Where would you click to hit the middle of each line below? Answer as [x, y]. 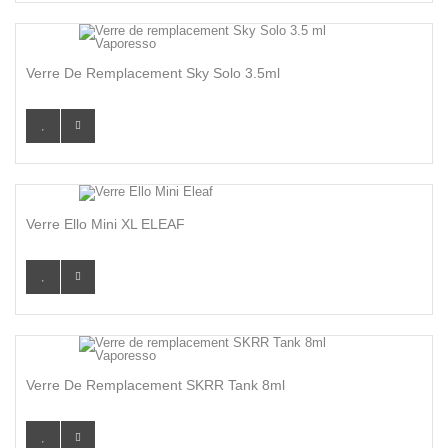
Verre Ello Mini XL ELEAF [105, 224]
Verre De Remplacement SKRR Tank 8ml [155, 385]
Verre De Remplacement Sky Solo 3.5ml [153, 73]
